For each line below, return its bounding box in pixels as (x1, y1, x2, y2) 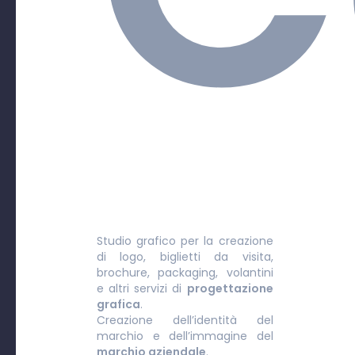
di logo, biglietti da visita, (97, 249, 273, 265)
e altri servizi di (97, 281, 187, 296)
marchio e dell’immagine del (97, 328, 273, 344)
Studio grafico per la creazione (97, 233, 273, 249)
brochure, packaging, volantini (97, 265, 273, 281)
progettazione (186, 281, 273, 296)
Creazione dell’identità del (97, 312, 273, 328)
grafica (97, 296, 141, 312)
